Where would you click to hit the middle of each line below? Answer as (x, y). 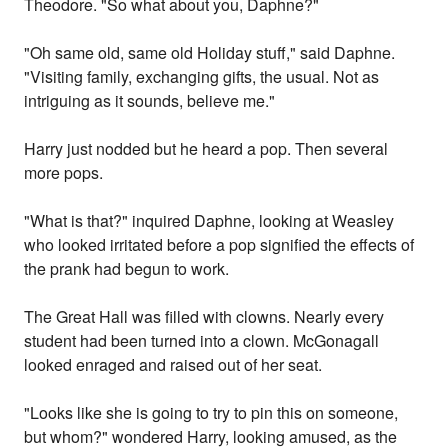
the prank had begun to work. (127, 269)
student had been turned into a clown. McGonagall (202, 341)
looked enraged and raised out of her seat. (173, 365)
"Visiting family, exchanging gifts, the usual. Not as (202, 77)
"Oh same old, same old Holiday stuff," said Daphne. (210, 53)
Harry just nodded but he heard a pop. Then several (206, 149)
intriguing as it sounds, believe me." (150, 101)
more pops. (64, 173)
